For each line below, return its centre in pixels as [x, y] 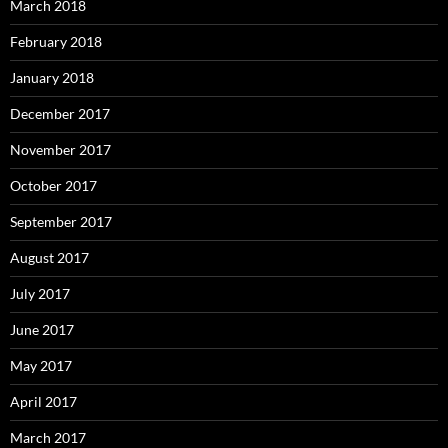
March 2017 [48, 437]
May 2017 [41, 365]
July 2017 [40, 293]
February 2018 [56, 41]
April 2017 [43, 401]
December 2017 [60, 113]
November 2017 [60, 149]
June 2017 [42, 329]
